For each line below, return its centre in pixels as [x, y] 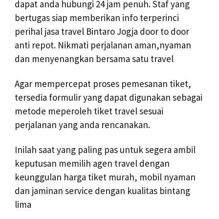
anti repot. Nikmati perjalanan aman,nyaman [103, 45]
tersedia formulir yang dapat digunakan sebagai [109, 97]
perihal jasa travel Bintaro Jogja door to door [102, 32]
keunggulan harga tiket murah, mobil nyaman [105, 177]
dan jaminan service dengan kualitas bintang [102, 190]
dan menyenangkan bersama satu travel [94, 59]
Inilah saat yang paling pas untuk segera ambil [105, 149]
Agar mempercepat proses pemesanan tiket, [103, 83]
